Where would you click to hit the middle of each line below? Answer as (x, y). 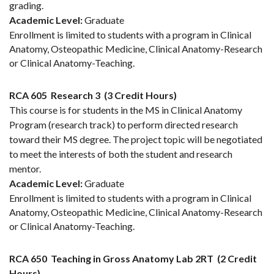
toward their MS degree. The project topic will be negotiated (136, 139)
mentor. (25, 169)
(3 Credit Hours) (140, 95)
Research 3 (76, 95)
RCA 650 (28, 259)
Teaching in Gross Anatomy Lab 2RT (132, 259)
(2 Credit (237, 259)
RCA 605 (28, 95)
